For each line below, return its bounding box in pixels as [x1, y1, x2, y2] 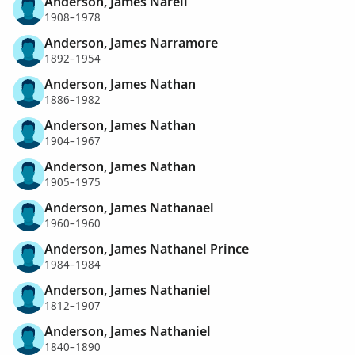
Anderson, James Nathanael [44, 198, 214, 216]
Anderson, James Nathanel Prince [44, 239, 249, 258]
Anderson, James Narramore [44, 33, 218, 52]
